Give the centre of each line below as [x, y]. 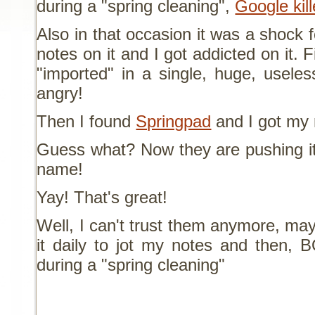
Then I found [86, 121]
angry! [60, 93]
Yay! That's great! [102, 197]
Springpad [174, 121]
